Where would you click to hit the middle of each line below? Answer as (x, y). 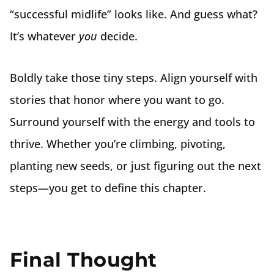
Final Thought (83, 260)
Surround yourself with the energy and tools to (132, 122)
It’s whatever (44, 36)
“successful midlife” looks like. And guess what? (134, 14)
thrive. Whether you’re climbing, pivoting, (118, 144)
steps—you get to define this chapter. (108, 188)
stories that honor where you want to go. (117, 100)
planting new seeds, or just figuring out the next (135, 166)
